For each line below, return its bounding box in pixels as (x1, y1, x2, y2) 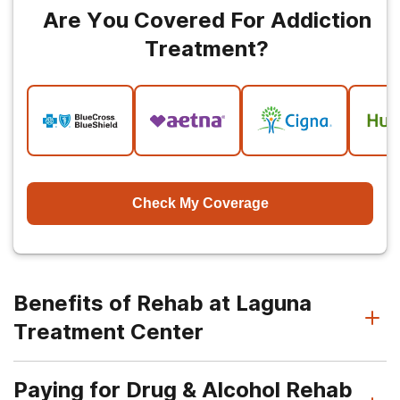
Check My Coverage (131, 196, 269, 211)
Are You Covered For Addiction (42, 7, 371, 33)
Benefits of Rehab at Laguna (13, 290, 312, 316)
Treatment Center (13, 319, 204, 345)
